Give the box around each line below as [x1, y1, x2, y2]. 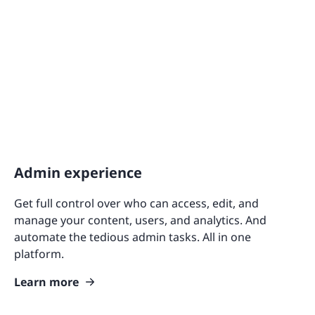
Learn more [14, 274, 79, 290]
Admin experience [14, 163, 142, 183]
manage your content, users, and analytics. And [14, 212, 266, 229]
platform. [14, 246, 64, 262]
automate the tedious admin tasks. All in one [14, 229, 251, 245]
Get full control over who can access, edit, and [14, 195, 259, 212]
